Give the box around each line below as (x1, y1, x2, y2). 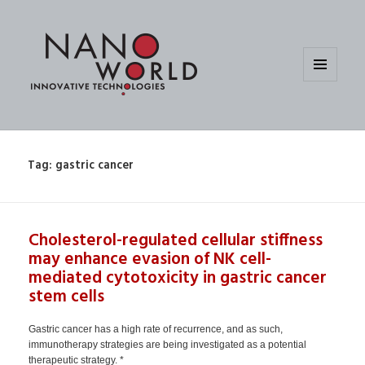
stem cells (29, 284, 105, 311)
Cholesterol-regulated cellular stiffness (29, 227, 323, 255)
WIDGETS (303, 102, 340, 113)
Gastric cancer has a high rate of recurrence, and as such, (29, 323, 284, 336)
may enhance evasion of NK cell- (29, 246, 272, 274)
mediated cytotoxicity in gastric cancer (29, 265, 328, 292)
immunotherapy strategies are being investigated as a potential (29, 339, 307, 351)
